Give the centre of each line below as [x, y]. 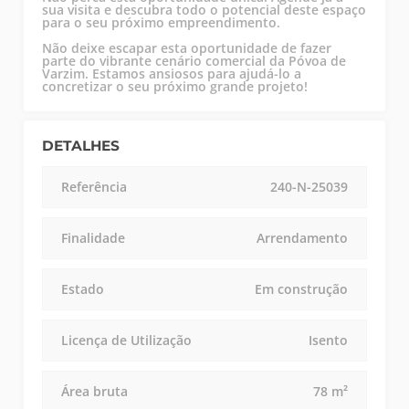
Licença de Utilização [127, 341]
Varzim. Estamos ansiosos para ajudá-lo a [172, 74]
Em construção [301, 289]
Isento [328, 341]
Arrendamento [302, 238]
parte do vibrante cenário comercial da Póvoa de [194, 61]
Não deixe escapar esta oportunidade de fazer [187, 48]
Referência [94, 187]
